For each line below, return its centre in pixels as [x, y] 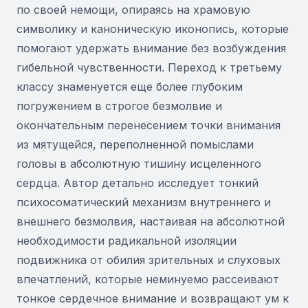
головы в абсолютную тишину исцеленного [139, 164]
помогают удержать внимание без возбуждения [151, 48]
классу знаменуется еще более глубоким [130, 87]
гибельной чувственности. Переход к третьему [149, 67]
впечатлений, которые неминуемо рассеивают [148, 279]
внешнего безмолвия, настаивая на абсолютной [151, 221]
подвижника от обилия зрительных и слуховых [148, 260]
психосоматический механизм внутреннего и [144, 202]
